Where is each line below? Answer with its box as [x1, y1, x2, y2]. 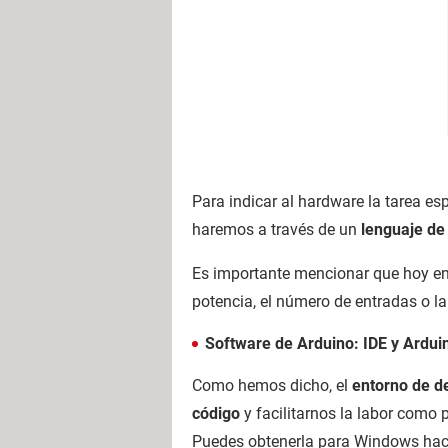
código [192, 403, 240, 423]
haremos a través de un [192, 219, 361, 239]
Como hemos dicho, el [192, 375, 352, 395]
